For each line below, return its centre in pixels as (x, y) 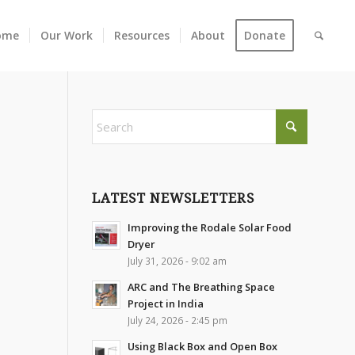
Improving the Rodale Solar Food (209, 227)
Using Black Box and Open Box (202, 346)
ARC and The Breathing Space (201, 287)
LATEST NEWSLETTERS (173, 198)
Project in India (165, 303)
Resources (142, 35)
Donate (265, 35)
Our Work (67, 35)
